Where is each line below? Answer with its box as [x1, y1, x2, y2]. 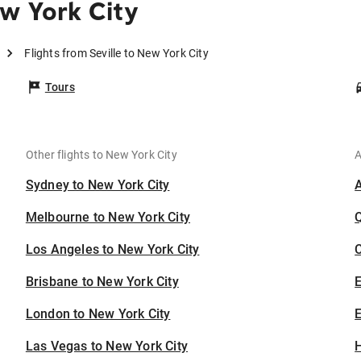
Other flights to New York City [25, 148, 177, 162]
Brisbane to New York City [25, 274, 179, 290]
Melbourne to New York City [25, 210, 191, 226]
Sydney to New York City [25, 177, 170, 193]
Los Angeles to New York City [25, 242, 200, 258]
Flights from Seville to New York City [24, 47, 209, 60]
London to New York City [25, 306, 171, 322]
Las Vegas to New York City [25, 338, 189, 355]
